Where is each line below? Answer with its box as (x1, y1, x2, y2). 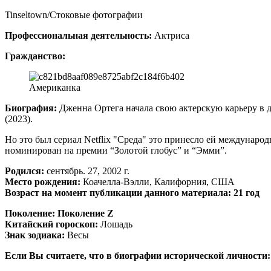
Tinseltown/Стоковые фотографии (5, 9, 143, 20)
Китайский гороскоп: (5, 218, 98, 229)
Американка (29, 82, 80, 93)
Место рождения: (5, 176, 80, 187)
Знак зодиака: (5, 229, 65, 240)
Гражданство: (5, 50, 65, 61)
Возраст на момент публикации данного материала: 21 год (5, 187, 260, 198)
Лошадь (98, 218, 132, 229)
